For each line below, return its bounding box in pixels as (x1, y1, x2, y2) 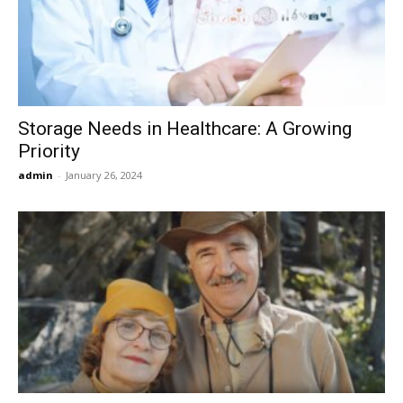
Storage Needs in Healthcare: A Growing (18, 118, 352, 140)
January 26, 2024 (66, 168, 142, 183)
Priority (18, 140, 80, 163)
